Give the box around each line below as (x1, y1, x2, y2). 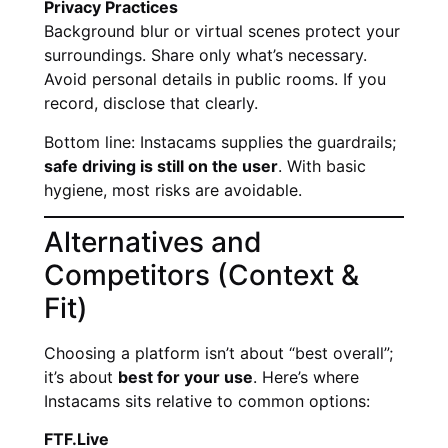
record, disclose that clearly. (44, 93, 258, 114)
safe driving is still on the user (44, 155, 278, 176)
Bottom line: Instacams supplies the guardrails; (44, 131, 396, 152)
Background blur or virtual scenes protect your (44, 21, 400, 42)
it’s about (44, 367, 118, 387)
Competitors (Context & (44, 258, 359, 292)
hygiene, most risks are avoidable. (44, 179, 302, 200)
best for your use (118, 367, 253, 387)
